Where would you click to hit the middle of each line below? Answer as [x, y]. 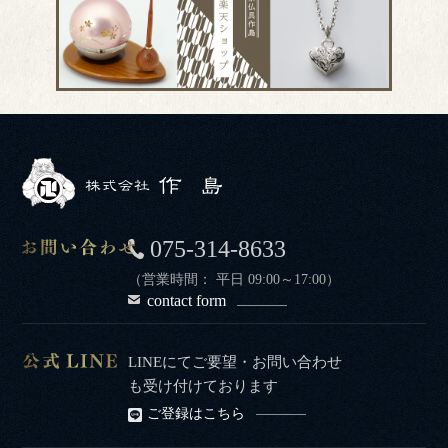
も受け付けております [203, 385]
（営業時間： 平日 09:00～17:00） [234, 278]
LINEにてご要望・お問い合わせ [235, 361]
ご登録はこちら [196, 413]
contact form [187, 300]
